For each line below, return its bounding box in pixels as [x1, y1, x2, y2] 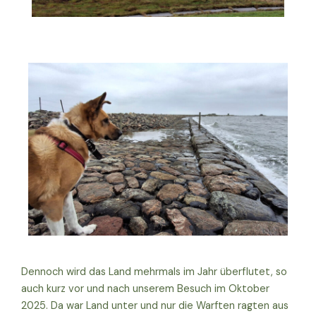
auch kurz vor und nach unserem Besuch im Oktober [21, 282, 269, 296]
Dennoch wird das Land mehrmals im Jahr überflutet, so [21, 265, 287, 279]
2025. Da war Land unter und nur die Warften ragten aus [21, 299, 288, 313]
